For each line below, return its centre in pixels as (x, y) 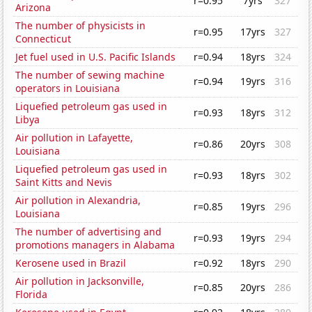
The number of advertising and (89, 232)
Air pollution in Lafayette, (75, 138)
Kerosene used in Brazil (71, 263)
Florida (32, 295)
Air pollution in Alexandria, (78, 201)
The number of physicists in (81, 26)
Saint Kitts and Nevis (64, 182)
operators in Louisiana (68, 88)
